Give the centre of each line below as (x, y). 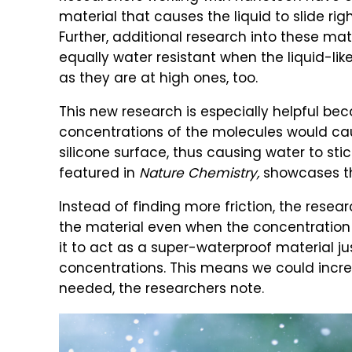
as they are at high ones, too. (158, 79)
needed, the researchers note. (161, 290)
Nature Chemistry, (199, 174)
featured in (99, 174)
